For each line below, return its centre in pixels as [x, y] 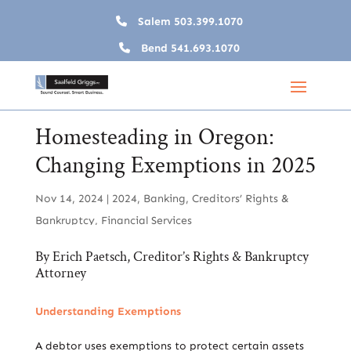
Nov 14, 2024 [69, 199]
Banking [164, 199]
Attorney [60, 273]
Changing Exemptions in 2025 [175, 166]
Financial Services [146, 221]
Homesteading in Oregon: [154, 138]
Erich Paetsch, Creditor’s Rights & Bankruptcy [179, 257]
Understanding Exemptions [108, 311]
